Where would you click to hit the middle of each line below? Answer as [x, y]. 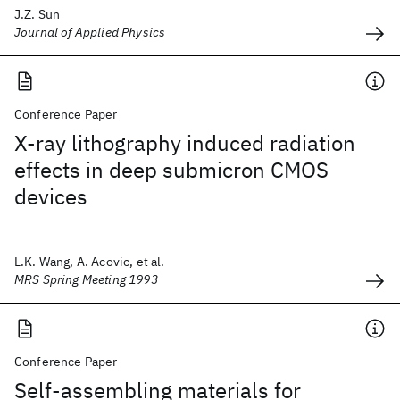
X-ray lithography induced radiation [185, 143]
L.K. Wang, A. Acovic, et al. [90, 262]
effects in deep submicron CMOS [171, 170]
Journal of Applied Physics [90, 32]
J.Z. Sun [37, 14]
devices [51, 196]
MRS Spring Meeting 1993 [86, 279]
